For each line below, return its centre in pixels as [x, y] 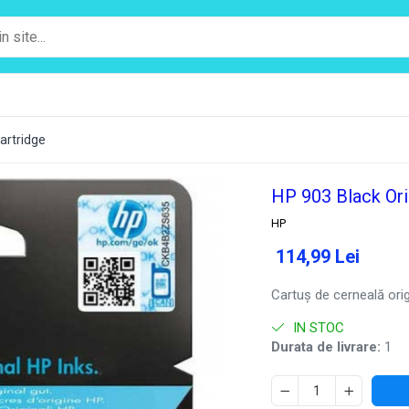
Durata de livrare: [326, 347]
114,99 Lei [318, 257]
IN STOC [317, 328]
